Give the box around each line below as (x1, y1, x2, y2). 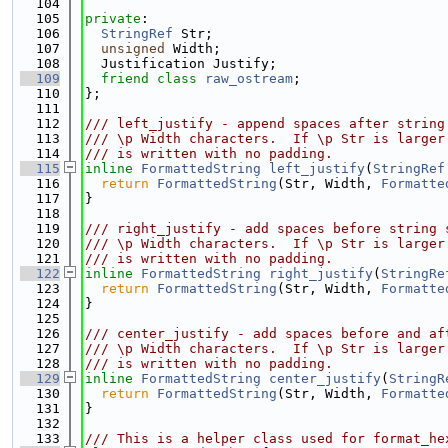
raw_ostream (205, 71, 293, 86)
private (85, 11, 141, 26)
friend (101, 71, 149, 86)
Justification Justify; (85, 56, 277, 71)
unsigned (101, 41, 165, 56)
